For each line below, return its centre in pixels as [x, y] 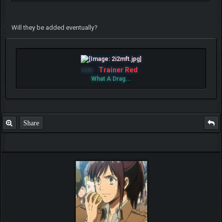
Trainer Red [118, 70]
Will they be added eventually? [54, 28]
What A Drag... [111, 79]
